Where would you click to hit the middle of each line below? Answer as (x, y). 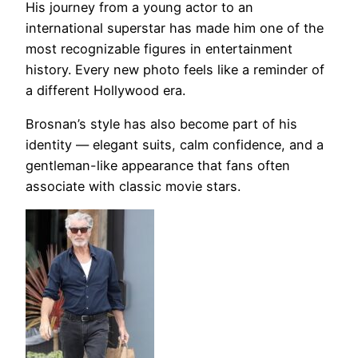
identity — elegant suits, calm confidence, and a (175, 145)
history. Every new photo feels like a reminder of (175, 69)
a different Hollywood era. (105, 90)
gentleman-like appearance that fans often (158, 166)
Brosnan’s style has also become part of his (161, 124)
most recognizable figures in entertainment (159, 48)
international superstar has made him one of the (175, 28)
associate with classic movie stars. (133, 187)
